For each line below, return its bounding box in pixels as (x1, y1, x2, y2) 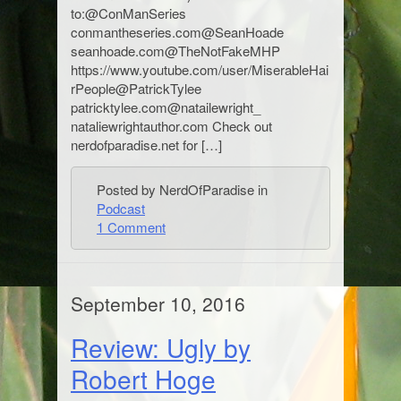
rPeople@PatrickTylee (71, 79, 201, 98)
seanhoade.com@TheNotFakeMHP (71, 41, 280, 60)
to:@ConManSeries (71, 4, 186, 22)
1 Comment (97, 218, 166, 236)
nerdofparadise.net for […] (71, 135, 222, 154)
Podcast (97, 199, 145, 218)
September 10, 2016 (71, 290, 245, 317)
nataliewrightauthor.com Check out (71, 116, 272, 135)
